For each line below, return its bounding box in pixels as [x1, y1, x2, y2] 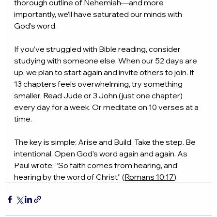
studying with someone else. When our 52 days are [14, 56, 199, 66]
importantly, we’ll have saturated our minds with [14, 9, 184, 19]
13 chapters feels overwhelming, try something [14, 79, 185, 89]
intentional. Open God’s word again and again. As [14, 149, 189, 159]
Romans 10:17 [124, 172, 174, 182]
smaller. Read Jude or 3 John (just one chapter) [14, 91, 185, 101]
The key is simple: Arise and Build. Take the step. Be [14, 137, 198, 147]
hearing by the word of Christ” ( [14, 172, 125, 182]
